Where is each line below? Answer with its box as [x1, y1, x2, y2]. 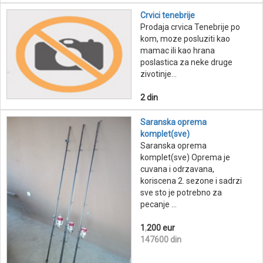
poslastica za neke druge [140, 58, 232, 68]
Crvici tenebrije [140, 11, 195, 21]
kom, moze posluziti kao [140, 34, 230, 44]
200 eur [147, 223, 175, 233]
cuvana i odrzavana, [140, 164, 214, 174]
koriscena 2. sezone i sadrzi [140, 176, 242, 186]
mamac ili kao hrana [140, 46, 215, 56]
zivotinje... [140, 69, 177, 79]
